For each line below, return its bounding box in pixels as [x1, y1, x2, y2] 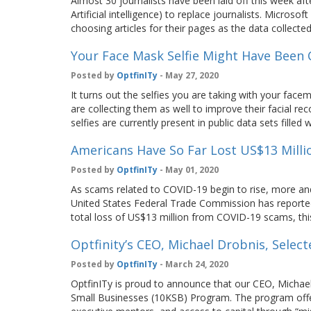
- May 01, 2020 [158, 164, 219, 176]
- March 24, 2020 [158, 258, 228, 270]
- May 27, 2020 [158, 69, 219, 81]
